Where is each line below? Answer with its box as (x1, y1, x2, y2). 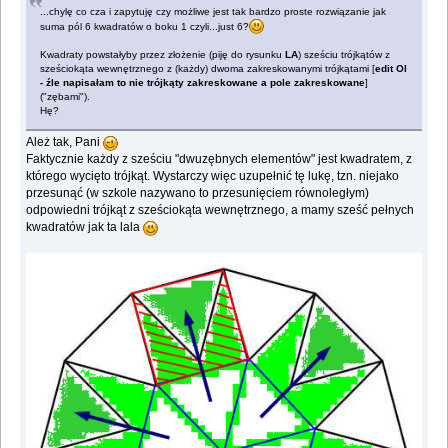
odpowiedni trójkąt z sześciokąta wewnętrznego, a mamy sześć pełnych (26, 203, 415, 218)
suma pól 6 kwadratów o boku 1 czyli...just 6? (40, 21, 250, 33)
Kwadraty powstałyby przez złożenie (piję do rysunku (40, 49, 286, 61)
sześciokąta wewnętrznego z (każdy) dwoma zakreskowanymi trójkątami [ (40, 63, 376, 75)
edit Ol (375, 63, 408, 75)
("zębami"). (40, 91, 91, 103)
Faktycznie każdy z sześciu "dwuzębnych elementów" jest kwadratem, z (26, 152, 413, 167)
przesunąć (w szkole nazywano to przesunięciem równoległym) (26, 186, 370, 201)
